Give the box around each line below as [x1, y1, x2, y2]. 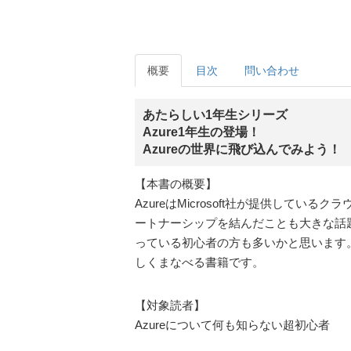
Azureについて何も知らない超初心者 [135, 318, 330, 331]
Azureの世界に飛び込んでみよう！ [143, 143, 341, 156]
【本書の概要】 [135, 177, 217, 190]
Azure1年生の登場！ [143, 125, 260, 139]
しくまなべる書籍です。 [135, 255, 264, 269]
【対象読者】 [135, 299, 205, 312]
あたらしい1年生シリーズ [143, 108, 288, 121]
